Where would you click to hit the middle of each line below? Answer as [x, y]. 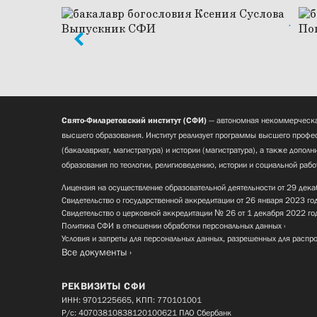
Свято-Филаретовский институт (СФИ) [134, 121]
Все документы [94, 252]
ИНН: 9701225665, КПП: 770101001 [132, 300]
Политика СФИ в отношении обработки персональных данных [172, 226]
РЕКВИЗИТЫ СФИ [104, 286]
